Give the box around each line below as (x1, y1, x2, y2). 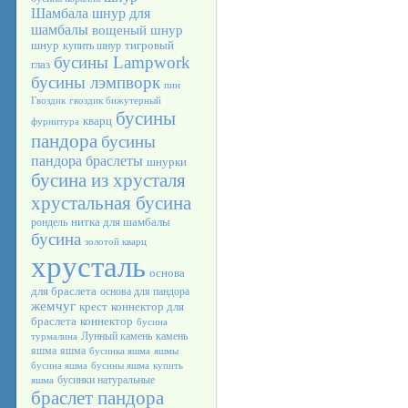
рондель (31, 216, 67, 229)
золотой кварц (85, 237, 147, 247)
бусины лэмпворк (31, 73, 160, 92)
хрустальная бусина (31, 192, 191, 214)
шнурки (147, 155, 187, 168)
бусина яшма (31, 361, 87, 371)
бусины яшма (91, 361, 149, 371)
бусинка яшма (89, 346, 150, 356)
